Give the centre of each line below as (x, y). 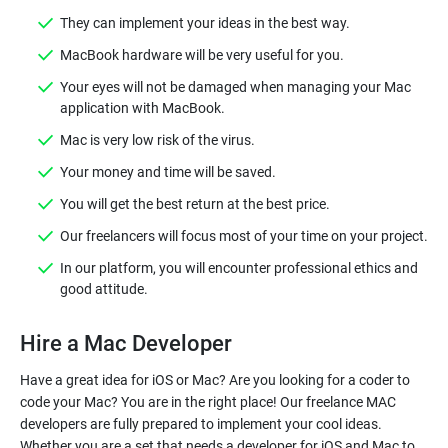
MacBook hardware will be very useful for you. (202, 55)
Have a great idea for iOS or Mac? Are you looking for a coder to (215, 380)
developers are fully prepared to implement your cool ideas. (201, 424)
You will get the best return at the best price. (195, 204)
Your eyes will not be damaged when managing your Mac (235, 87)
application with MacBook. (142, 108)
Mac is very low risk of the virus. (157, 140)
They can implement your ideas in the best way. (205, 23)
